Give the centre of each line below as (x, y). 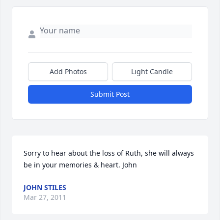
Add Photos (68, 71)
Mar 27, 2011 (45, 197)
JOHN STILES (45, 187)
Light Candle (152, 71)
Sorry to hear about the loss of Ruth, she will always (109, 153)
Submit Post (110, 94)
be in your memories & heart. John (80, 165)
